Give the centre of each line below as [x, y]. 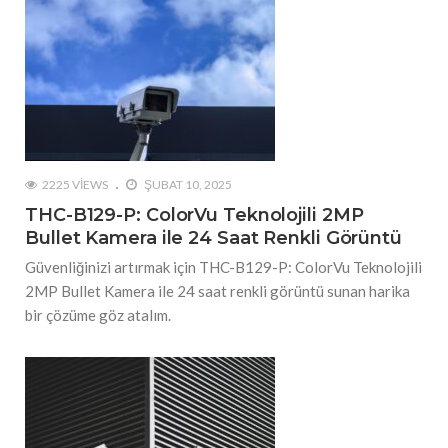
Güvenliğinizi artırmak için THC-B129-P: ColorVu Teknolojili [223, 267]
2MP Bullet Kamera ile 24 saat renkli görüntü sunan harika [217, 291]
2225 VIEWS [75, 185]
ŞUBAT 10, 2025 [187, 185]
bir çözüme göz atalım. [98, 315]
